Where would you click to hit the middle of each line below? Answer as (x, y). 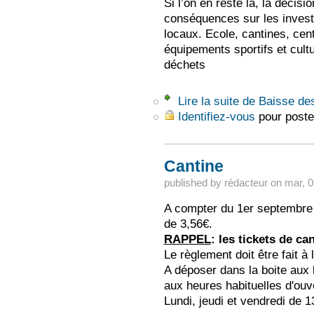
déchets (184, 64)
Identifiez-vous (216, 116)
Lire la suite (208, 101)
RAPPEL (187, 239)
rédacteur (246, 183)
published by (194, 183)
